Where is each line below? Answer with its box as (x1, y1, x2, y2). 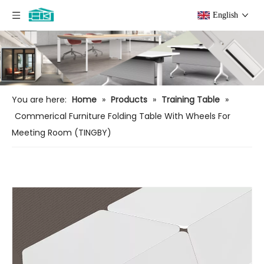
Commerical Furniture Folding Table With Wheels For (15, 110, 230, 123)
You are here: (12, 94, 67, 106)
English (213, 11, 238, 19)
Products (111, 94, 147, 106)
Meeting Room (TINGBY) (12, 127, 111, 139)
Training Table (161, 94, 220, 106)
